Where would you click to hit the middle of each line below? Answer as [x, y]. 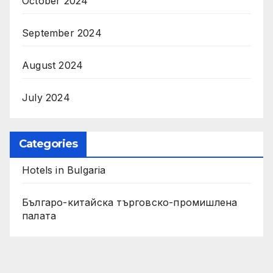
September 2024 [62, 33]
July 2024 [46, 98]
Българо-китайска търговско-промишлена [130, 203]
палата [39, 216]
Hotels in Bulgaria [64, 170]
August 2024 [53, 66]
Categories [48, 144]
